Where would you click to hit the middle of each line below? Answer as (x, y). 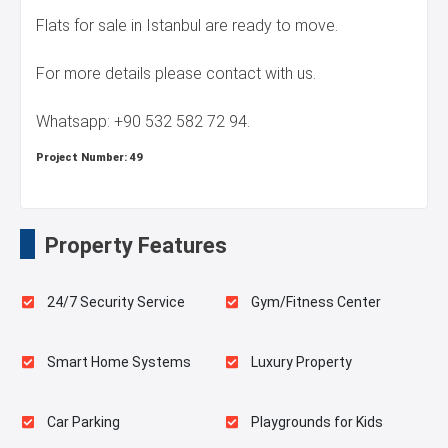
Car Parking (82, 422)
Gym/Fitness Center (315, 302)
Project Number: (83, 158)
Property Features (136, 246)
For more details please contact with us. (176, 74)
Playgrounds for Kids (316, 422)
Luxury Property (300, 362)
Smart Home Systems (118, 362)
